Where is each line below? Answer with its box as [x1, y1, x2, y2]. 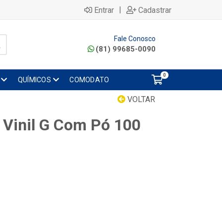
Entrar [94, 5, 114, 15]
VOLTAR [125, 95, 155, 104]
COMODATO [69, 76, 110, 84]
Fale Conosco [114, 35, 156, 43]
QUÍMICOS [17, 76, 51, 84]
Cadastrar [138, 5, 171, 15]
